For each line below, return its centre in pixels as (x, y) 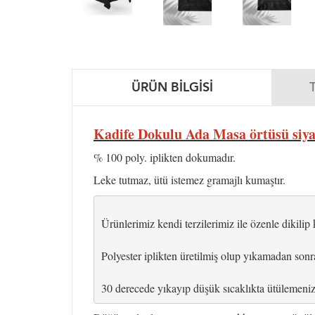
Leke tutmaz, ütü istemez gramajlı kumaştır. (189, 180)
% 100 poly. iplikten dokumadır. (165, 157)
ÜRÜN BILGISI (172, 87)
